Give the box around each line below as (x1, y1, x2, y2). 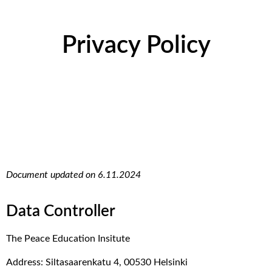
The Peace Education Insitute (6, 233, 130, 243)
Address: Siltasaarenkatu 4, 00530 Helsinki (6, 257, 188, 268)
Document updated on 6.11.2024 (6, 169, 141, 180)
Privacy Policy (61, 33, 211, 58)
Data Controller (6, 203, 115, 219)
